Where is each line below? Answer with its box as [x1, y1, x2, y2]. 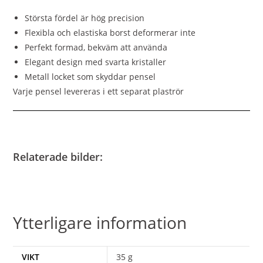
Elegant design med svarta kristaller [25, 56, 167, 68]
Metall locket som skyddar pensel [25, 70, 156, 82]
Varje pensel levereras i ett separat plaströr [13, 85, 184, 97]
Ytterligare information [13, 211, 187, 234]
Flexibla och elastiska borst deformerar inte [25, 26, 196, 38]
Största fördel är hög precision [25, 12, 147, 23]
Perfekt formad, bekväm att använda [25, 41, 168, 53]
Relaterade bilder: [13, 149, 103, 164]
